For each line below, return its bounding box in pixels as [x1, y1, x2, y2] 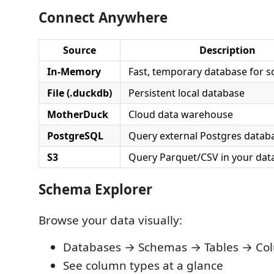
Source [63, 43, 96, 57]
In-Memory [47, 64, 101, 78]
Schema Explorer [39, 180, 152, 199]
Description [199, 43, 256, 57]
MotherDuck [47, 107, 108, 121]
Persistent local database [128, 86, 245, 100]
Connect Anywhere [39, 8, 168, 27]
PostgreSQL [47, 128, 103, 143]
